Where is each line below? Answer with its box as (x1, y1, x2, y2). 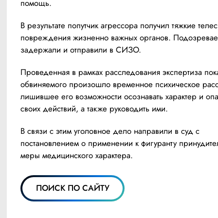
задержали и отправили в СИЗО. (20, 43, 141, 55)
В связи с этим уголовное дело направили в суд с (20, 125, 200, 137)
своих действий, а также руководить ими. (20, 102, 168, 114)
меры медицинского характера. (20, 149, 133, 161)
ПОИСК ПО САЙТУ (36, 182, 109, 194)
